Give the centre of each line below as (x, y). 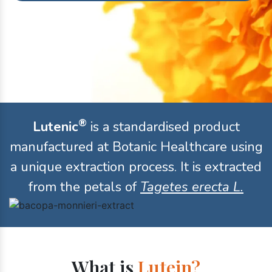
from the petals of (84, 187)
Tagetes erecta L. (192, 187)
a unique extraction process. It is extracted (136, 167)
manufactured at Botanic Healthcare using (136, 147)
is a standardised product (163, 127)
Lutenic (55, 127)
